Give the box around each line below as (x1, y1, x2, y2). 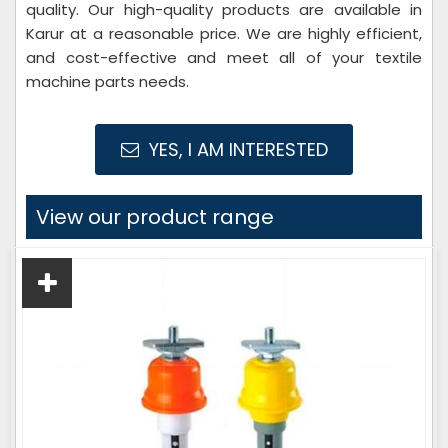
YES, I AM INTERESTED (143, 137, 328, 162)
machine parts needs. (26, 71, 189, 92)
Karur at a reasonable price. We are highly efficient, (26, 23, 422, 44)
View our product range (36, 203, 274, 231)
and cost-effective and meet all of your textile (26, 47, 422, 68)
